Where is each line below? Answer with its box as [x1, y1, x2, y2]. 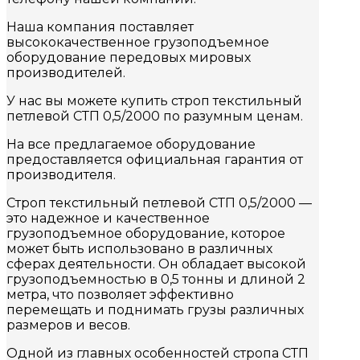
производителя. [6, 167, 116, 183]
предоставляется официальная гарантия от [6, 152, 303, 168]
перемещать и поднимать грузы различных [6, 302, 304, 318]
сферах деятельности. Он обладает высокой [6, 256, 306, 272]
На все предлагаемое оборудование [6, 137, 256, 153]
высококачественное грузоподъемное [6, 35, 269, 51]
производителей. [6, 65, 125, 81]
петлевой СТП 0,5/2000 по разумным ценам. [6, 108, 303, 125]
